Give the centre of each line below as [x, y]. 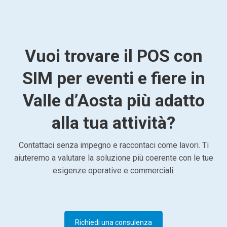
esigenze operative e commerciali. [113, 170]
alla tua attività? [113, 122]
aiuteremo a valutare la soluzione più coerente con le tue [113, 158]
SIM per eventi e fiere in [113, 78]
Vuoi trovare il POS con [113, 55]
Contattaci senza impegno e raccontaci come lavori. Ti [113, 145]
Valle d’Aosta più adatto [113, 100]
